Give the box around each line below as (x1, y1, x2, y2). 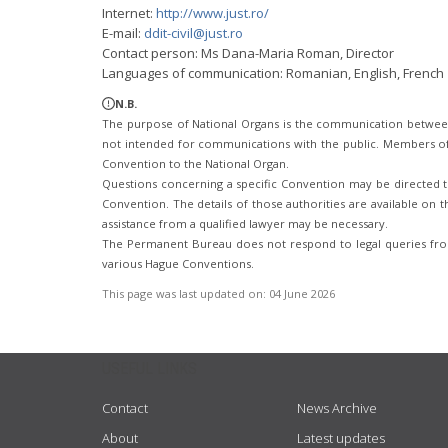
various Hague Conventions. (102, 256, 254, 271)
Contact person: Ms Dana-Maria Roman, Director (102, 44, 394, 62)
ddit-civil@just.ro (144, 24, 243, 42)
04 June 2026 (269, 286, 335, 301)
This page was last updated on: (102, 286, 269, 301)
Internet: (102, 4, 156, 22)
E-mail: (102, 24, 144, 42)
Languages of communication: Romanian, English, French (102, 64, 444, 82)
